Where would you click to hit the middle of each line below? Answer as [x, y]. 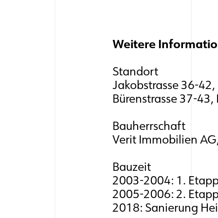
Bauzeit [131, 167]
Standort [135, 71]
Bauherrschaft [149, 126]
